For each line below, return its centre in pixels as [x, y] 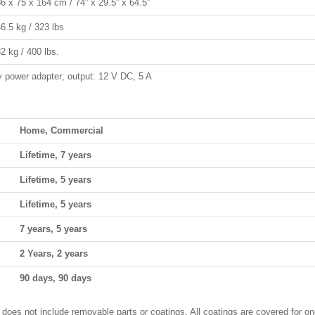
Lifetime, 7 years [56, 155]
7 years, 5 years [53, 229]
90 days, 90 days [56, 278]
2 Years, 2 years [54, 253]
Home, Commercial [62, 130]
